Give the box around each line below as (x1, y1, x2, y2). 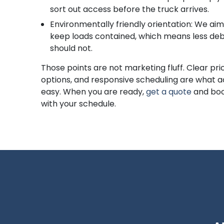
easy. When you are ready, (41, 86, 146, 97)
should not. (50, 42, 93, 54)
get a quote (146, 86, 192, 97)
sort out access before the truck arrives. (50, 3, 209, 15)
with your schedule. (41, 98, 116, 109)
